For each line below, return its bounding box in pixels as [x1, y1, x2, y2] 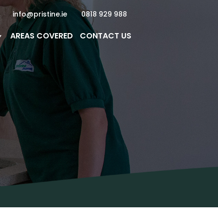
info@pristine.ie [13, 9, 68, 19]
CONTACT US [80, 30, 131, 41]
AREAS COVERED [10, 30, 73, 41]
